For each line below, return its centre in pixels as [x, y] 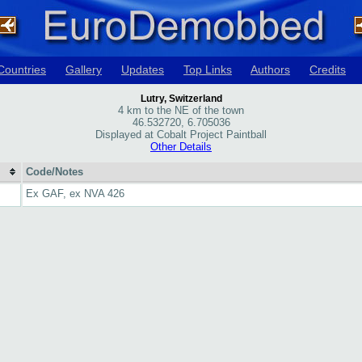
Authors [270, 69]
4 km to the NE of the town [181, 110]
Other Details [181, 147]
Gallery [84, 69]
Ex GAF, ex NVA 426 [75, 194]
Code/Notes [55, 172]
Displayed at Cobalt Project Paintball [181, 135]
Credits [328, 69]
